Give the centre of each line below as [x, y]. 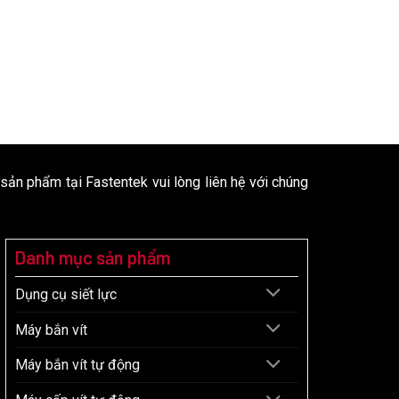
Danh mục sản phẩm [93, 257]
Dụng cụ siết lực [66, 294]
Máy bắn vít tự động [77, 365]
